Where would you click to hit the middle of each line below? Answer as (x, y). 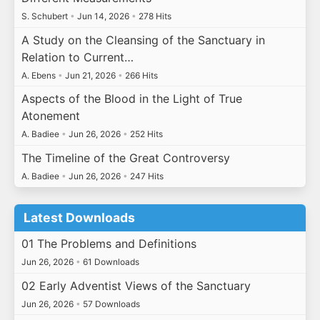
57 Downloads (110, 304)
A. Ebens (39, 75)
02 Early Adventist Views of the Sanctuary (136, 285)
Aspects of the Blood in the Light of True (131, 99)
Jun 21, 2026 (90, 75)
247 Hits (145, 176)
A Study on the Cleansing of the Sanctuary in (143, 40)
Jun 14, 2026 (103, 16)
